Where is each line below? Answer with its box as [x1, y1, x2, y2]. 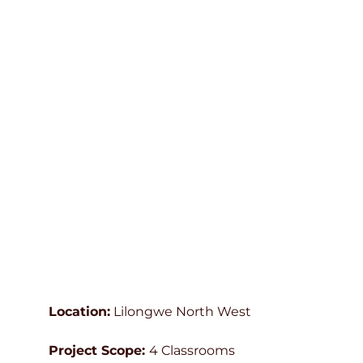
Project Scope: [48, 342, 149, 358]
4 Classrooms [148, 342, 235, 358]
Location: [48, 303, 110, 319]
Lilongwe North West [109, 303, 251, 319]
